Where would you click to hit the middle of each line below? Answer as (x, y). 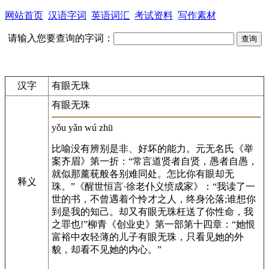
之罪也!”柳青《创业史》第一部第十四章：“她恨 (153, 224)
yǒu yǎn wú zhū (82, 128)
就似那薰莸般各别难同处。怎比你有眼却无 (143, 174)
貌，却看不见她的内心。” (107, 249)
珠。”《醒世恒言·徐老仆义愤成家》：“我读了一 (153, 186)
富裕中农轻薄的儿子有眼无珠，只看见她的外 (148, 237)
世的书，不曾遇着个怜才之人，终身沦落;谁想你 (154, 199)
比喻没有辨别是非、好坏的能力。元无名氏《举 (153, 149)
